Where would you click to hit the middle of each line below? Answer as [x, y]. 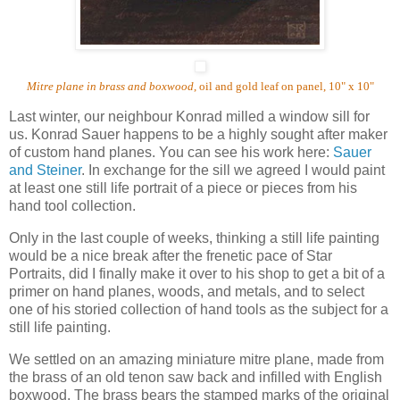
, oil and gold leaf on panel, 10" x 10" [283, 86]
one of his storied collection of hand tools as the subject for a [199, 310]
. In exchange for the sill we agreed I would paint [233, 171]
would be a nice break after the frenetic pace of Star [171, 256]
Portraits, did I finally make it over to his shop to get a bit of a [197, 274]
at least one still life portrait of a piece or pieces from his [183, 188]
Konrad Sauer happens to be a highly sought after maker [209, 135]
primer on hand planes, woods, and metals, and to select [187, 292]
